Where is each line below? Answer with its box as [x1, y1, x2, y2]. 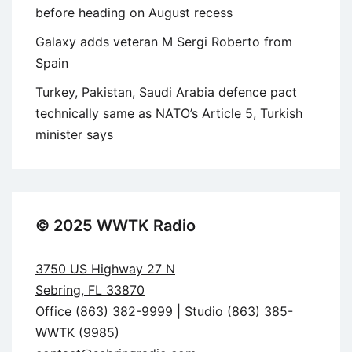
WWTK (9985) [35, 324, 119, 340]
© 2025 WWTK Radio [35, 215, 196, 235]
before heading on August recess [35, 4, 233, 20]
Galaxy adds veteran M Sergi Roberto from [35, 33, 292, 49]
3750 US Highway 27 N [35, 260, 175, 277]
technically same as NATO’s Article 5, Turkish [35, 104, 302, 121]
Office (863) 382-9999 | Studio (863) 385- [35, 302, 293, 319]
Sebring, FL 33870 [35, 281, 145, 298]
